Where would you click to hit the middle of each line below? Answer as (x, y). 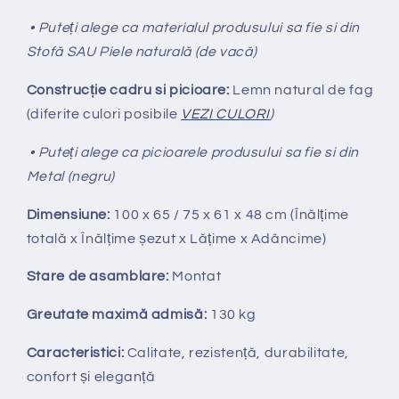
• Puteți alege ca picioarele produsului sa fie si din (192, 152)
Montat (197, 277)
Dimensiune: (68, 214)
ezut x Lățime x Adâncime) (236, 238)
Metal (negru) (70, 176)
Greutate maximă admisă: (117, 315)
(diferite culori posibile (102, 114)
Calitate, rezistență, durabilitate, (236, 352)
